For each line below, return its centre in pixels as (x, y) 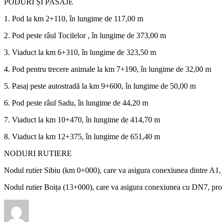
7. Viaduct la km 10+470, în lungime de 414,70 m (82, 119)
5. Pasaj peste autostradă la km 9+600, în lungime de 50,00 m (100, 86)
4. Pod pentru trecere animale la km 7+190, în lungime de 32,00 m (108, 69)
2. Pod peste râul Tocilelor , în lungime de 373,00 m (85, 35)
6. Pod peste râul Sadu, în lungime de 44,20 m (76, 103)
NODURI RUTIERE (38, 153)
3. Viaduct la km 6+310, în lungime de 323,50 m (80, 52)
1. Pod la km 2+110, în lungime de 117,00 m (74, 18)
